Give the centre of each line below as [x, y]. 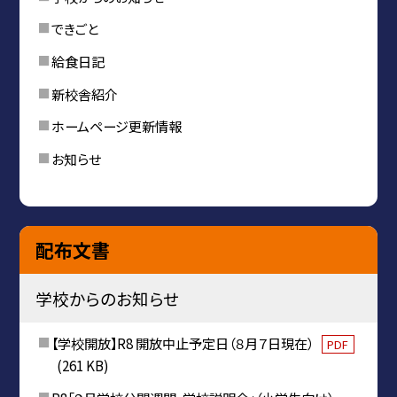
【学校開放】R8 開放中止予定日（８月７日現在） [183, 343]
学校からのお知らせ [107, 298]
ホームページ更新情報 [116, 126]
